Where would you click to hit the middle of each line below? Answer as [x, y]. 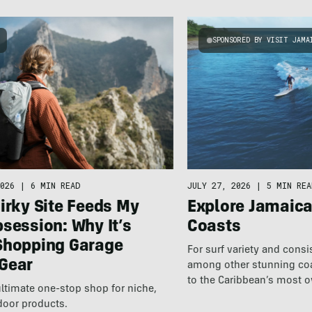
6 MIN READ [56, 185]
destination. [216, 296]
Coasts [214, 227]
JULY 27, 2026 [219, 185]
